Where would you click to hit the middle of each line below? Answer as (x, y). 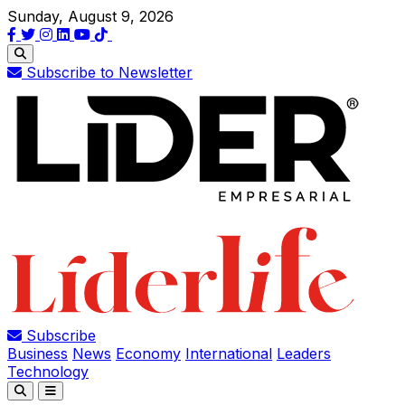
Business (38, 353)
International (229, 353)
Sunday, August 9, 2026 (90, 16)
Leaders (304, 353)
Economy (148, 353)
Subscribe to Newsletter (107, 72)
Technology (48, 372)
